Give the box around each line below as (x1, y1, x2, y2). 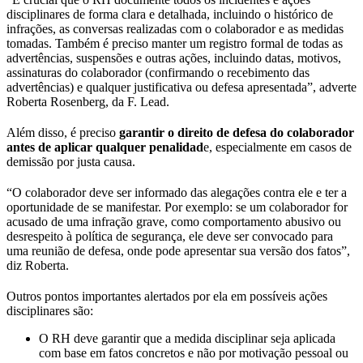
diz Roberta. (6, 258, 69, 272)
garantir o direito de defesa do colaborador (119, 125, 354, 139)
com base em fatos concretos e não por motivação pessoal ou (39, 345, 348, 360)
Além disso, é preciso (6, 125, 119, 139)
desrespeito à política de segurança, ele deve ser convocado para (6, 228, 333, 243)
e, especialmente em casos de (203, 139, 352, 154)
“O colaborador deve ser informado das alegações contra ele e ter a (6, 185, 347, 199)
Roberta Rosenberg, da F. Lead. (6, 94, 173, 109)
